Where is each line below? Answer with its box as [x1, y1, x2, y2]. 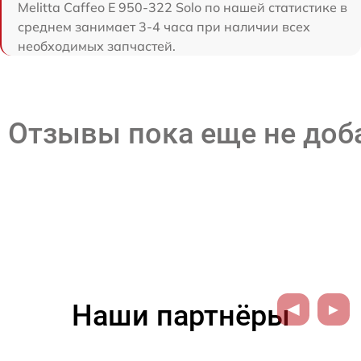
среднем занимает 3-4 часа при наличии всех [18, 19, 310, 35]
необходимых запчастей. [18, 38, 176, 54]
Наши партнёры [71, 299, 290, 333]
